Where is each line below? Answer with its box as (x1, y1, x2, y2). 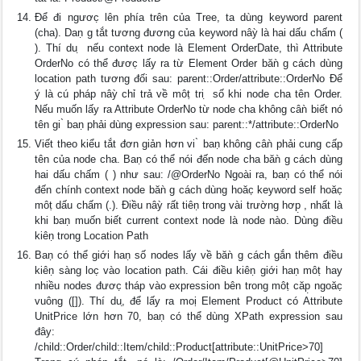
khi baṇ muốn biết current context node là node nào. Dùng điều (35, 214, 342, 226)
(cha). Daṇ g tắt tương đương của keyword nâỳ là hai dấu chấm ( (35, 27, 342, 39)
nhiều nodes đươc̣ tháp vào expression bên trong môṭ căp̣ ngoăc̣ (35, 280, 342, 292)
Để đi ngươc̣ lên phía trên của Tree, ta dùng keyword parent (35, 11, 342, 23)
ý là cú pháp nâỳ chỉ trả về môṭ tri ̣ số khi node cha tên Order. (35, 88, 342, 100)
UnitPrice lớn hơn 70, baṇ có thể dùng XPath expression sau (35, 310, 342, 322)
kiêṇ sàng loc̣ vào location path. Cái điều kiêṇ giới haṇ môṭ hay (35, 264, 342, 276)
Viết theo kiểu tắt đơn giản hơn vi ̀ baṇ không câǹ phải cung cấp (35, 138, 342, 150)
